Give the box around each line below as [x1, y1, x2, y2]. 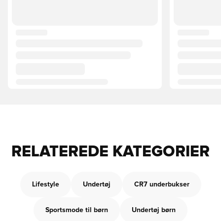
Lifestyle [32, 181, 59, 188]
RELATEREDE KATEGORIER [11, 144, 210, 160]
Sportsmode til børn [45, 207, 108, 214]
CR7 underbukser [134, 181, 189, 188]
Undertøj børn [132, 207, 176, 214]
